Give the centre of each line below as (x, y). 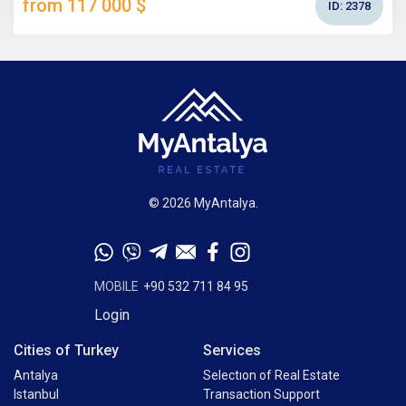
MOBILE (116, 287)
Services (232, 351)
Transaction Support (261, 395)
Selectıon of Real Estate (271, 376)
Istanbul (36, 395)
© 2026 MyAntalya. (203, 203)
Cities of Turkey (66, 351)
